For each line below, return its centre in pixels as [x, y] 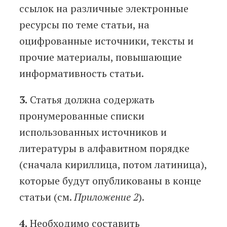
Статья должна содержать [91, 100]
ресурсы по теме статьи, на [84, 25]
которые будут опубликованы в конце [110, 181]
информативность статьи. [82, 73]
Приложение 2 [106, 197]
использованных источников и [93, 132]
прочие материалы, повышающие [101, 57]
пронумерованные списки [82, 116]
